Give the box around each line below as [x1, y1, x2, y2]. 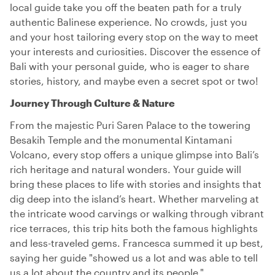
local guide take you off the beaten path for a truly [10, 1, 241, 13]
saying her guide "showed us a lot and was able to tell [10, 252, 258, 263]
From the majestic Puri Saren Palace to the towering [10, 119, 250, 131]
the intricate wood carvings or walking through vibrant [10, 207, 264, 219]
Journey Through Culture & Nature [10, 97, 175, 109]
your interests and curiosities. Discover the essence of [10, 45, 261, 57]
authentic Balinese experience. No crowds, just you [10, 16, 247, 28]
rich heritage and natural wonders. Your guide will [10, 163, 241, 175]
